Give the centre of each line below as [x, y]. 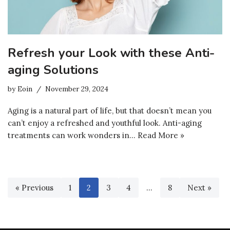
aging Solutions [53, 70]
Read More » [161, 135]
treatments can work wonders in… [73, 135]
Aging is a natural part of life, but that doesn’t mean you [110, 110]
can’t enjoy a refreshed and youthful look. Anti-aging [105, 123]
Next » [199, 187]
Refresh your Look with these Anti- [111, 53]
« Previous [34, 187]
